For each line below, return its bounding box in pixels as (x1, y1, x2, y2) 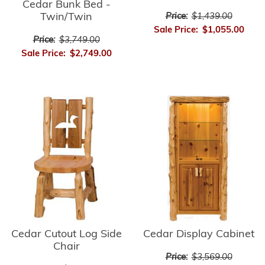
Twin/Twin (40, 12, 92, 24)
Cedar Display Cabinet (143, 229, 254, 241)
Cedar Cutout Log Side (11, 229, 122, 241)
